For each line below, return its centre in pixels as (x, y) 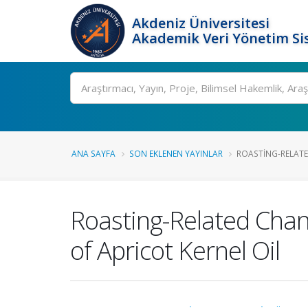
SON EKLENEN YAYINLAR (176, 153)
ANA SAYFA (93, 153)
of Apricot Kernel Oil (175, 250)
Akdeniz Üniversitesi (201, 23)
